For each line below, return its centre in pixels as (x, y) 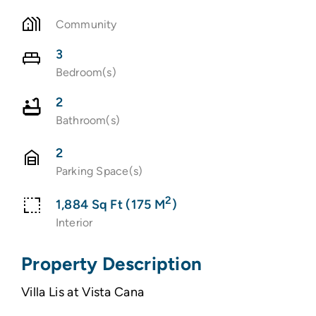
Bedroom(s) (86, 72)
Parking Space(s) (99, 171)
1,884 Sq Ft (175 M (110, 204)
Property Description (111, 263)
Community (86, 24)
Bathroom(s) (88, 120)
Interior (74, 222)
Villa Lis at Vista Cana (83, 292)
